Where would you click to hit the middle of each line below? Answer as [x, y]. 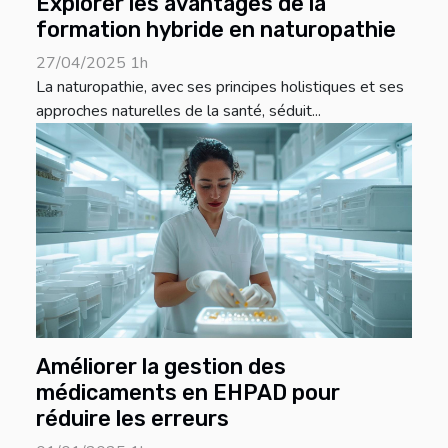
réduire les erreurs [132, 418]
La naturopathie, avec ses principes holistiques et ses [220, 87]
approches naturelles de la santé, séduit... [178, 111]
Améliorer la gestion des [161, 366]
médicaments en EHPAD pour [188, 392]
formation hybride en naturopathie [216, 30]
